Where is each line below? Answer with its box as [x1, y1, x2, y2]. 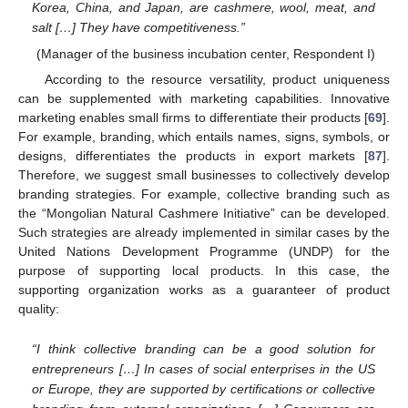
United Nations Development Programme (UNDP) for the [18, 243, 390, 259]
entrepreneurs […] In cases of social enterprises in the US [32, 361, 375, 376]
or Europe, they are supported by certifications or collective [32, 381, 375, 396]
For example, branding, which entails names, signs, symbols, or [18, 128, 390, 144]
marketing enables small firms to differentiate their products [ [18, 109, 368, 125]
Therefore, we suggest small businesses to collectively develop [18, 167, 390, 182]
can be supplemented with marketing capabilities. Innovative [18, 90, 390, 106]
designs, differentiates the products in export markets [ [18, 148, 368, 163]
